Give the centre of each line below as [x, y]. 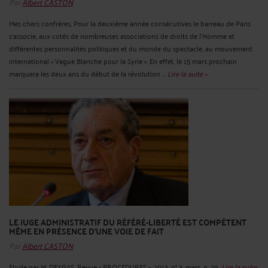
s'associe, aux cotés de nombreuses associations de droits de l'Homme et [122, 36]
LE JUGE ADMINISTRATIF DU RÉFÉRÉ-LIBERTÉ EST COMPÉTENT [128, 222]
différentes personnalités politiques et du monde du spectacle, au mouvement [131, 48]
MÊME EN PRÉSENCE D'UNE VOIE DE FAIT [86, 231]
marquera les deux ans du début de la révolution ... [88, 74]
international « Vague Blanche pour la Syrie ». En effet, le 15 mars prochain [123, 61]
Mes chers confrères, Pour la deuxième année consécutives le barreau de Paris [130, 23]
